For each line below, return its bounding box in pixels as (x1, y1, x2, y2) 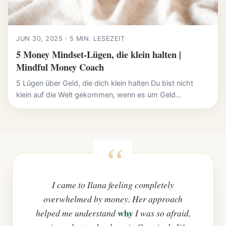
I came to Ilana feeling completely (52, 179, 174, 191)
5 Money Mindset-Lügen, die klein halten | (16, 47, 181, 62)
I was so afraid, (133, 207, 191, 219)
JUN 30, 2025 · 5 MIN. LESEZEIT (16, 35, 125, 43)
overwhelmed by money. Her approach (43, 193, 183, 205)
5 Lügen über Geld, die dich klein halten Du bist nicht (16, 79, 193, 88)
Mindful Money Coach (16, 60, 104, 74)
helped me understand (35, 207, 118, 219)
